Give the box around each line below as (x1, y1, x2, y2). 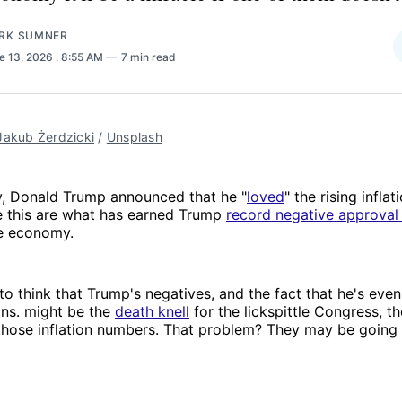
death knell (115, 301, 189, 320)
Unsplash (106, 128, 162, 144)
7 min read (121, 49, 176, 64)
